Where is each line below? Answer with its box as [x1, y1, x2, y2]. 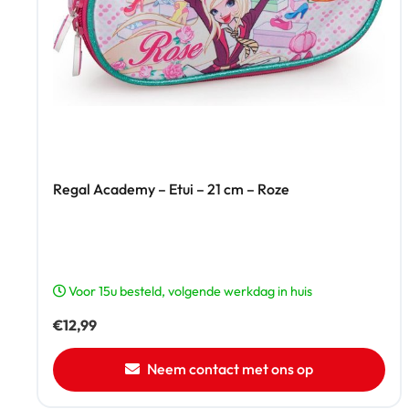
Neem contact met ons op [147, 360, 313, 379]
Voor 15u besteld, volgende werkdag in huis [66, 283, 312, 300]
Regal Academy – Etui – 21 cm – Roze [53, 180, 289, 199]
